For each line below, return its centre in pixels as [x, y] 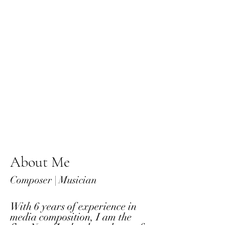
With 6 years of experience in [73, 206]
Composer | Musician [55, 180]
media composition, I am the [71, 217]
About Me [40, 162]
